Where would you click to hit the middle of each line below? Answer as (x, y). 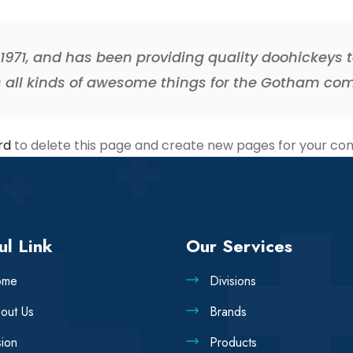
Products (233, 342)
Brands (228, 311)
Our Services (239, 245)
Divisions (233, 281)
